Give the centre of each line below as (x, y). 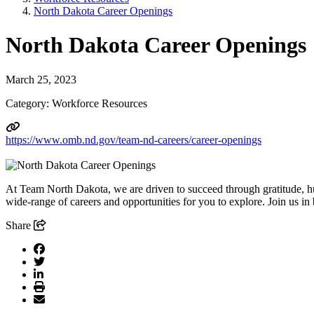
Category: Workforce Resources (76, 103)
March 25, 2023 (41, 79)
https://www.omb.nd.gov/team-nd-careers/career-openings (134, 139)
